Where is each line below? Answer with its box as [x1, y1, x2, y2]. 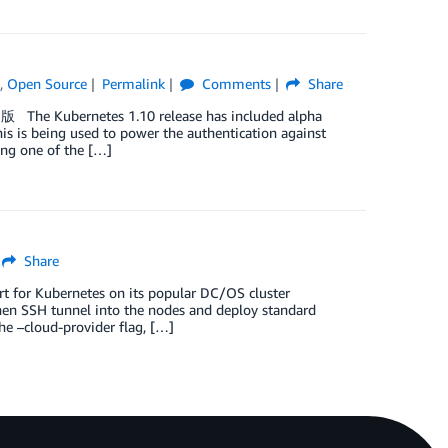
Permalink [101, 74, 165, 92]
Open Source [7, 74, 88, 92]
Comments [197, 74, 271, 92]
